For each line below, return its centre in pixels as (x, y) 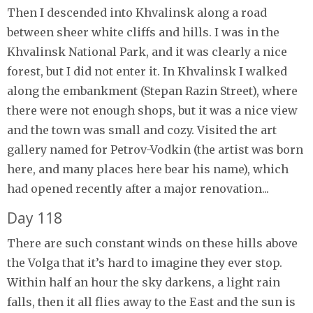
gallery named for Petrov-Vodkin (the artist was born (155, 149)
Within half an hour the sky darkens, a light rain (144, 282)
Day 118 (35, 218)
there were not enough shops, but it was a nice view (152, 110)
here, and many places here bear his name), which (148, 169)
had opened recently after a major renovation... (138, 188)
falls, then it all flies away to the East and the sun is (151, 301)
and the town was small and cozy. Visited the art (142, 130)
